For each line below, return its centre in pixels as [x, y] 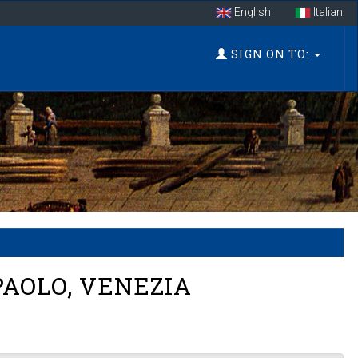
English [251, 12]
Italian [327, 12]
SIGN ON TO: [270, 54]
